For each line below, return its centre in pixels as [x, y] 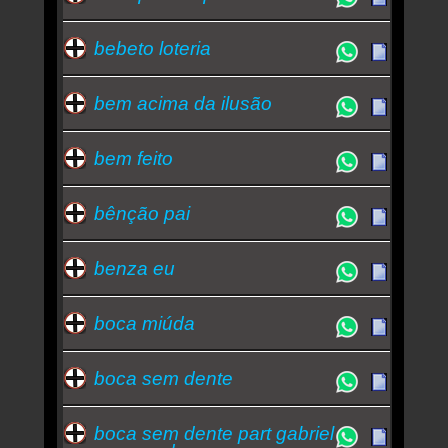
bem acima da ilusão [182, 103]
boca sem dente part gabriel [213, 433]
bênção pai [141, 213]
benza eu [134, 268]
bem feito [133, 158]
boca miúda [144, 323]
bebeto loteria [152, 48]
